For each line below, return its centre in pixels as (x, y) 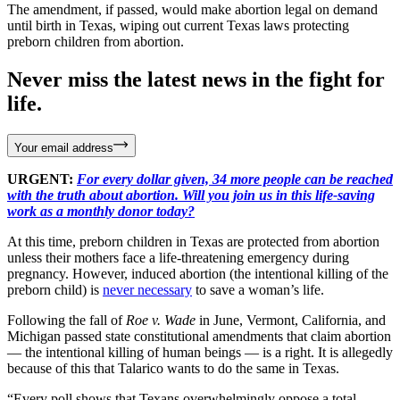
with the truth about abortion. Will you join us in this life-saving (191, 195)
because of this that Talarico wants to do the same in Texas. (173, 368)
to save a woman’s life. (258, 289)
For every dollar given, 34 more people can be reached (235, 179)
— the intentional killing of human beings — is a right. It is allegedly (200, 352)
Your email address (64, 147)
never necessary (147, 289)
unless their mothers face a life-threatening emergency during (178, 257)
